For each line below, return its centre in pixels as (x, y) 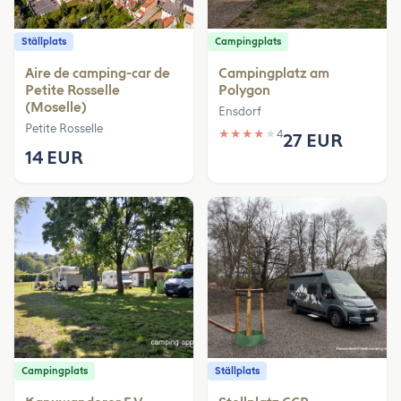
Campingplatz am (274, 73)
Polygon (244, 90)
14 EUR (54, 157)
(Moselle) (56, 107)
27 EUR (313, 140)
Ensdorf (240, 111)
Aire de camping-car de (98, 73)
